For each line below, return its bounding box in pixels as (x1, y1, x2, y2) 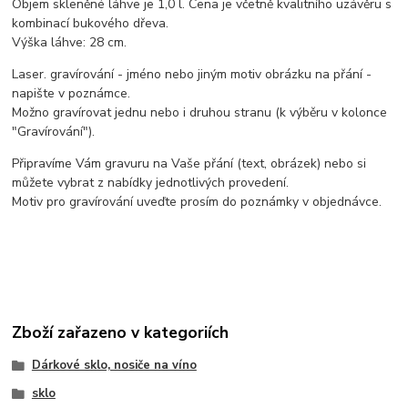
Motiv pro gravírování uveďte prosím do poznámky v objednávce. (12, 192, 382, 210)
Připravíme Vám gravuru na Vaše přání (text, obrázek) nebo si (12, 154, 367, 172)
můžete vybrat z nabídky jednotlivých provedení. (12, 173, 290, 191)
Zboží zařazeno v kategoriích (12, 321, 229, 344)
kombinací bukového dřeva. (12, 14, 169, 32)
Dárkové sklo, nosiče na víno (31, 356, 197, 373)
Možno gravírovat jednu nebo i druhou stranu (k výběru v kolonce (12, 103, 388, 121)
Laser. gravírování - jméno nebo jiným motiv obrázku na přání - (12, 65, 372, 83)
